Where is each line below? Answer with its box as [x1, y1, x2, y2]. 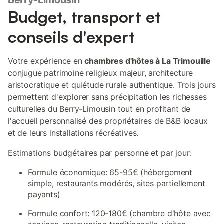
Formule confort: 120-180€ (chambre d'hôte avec [28, 208, 211, 218]
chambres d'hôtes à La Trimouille [84, 56, 211, 66]
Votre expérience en [8, 56, 85, 66]
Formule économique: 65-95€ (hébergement [28, 167, 193, 177]
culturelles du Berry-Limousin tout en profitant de [8, 104, 191, 114]
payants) [28, 189, 60, 199]
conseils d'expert [8, 27, 135, 47]
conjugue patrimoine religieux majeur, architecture [8, 68, 193, 78]
